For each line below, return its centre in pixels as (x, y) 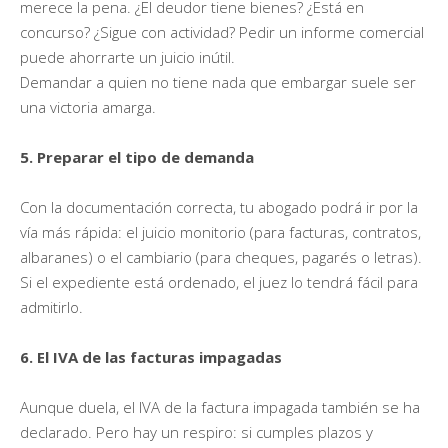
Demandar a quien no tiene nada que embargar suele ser (218, 81)
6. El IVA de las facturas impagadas (151, 356)
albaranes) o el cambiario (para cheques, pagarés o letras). (221, 256)
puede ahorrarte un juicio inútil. (127, 56)
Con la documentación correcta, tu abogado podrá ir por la (219, 206)
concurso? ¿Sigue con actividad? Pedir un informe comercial (222, 31)
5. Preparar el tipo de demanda (137, 156)
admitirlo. (51, 306)
